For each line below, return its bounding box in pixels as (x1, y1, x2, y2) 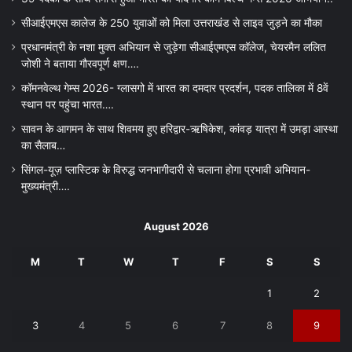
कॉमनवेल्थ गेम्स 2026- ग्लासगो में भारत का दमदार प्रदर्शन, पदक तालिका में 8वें (21, 82, 328, 95)
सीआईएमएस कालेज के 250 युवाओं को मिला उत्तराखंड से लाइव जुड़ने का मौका (21, 16, 322, 30)
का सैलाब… (21, 139, 65, 152)
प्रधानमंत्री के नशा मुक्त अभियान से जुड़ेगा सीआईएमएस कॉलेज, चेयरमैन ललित (21, 41, 326, 54)
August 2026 (143, 220, 209, 233)
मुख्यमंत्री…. (21, 180, 70, 193)
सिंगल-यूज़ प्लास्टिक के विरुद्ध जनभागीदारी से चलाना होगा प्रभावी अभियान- (21, 163, 310, 177)
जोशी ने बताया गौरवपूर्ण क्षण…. (21, 57, 139, 71)
